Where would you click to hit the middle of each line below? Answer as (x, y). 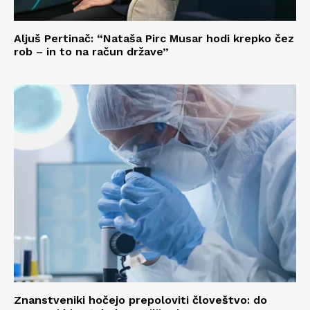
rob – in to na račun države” (91, 52)
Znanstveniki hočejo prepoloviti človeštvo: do (140, 300)
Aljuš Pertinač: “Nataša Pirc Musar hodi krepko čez (154, 39)
